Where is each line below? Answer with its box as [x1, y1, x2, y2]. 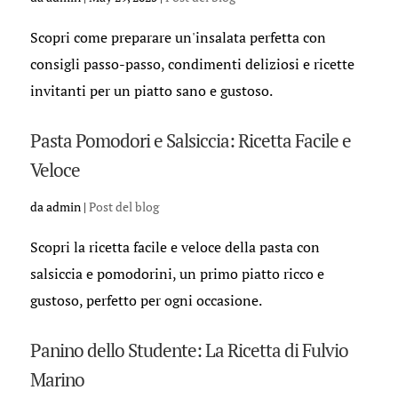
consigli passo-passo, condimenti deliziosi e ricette [29, 54, 354, 74]
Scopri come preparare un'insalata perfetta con [29, 28, 326, 47]
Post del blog [88, 198, 159, 215]
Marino [29, 367, 84, 392]
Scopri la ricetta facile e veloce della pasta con [29, 237, 320, 257]
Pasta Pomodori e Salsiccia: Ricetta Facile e [29, 128, 351, 153]
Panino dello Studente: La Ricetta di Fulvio [29, 338, 348, 362]
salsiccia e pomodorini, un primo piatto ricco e [29, 264, 324, 283]
